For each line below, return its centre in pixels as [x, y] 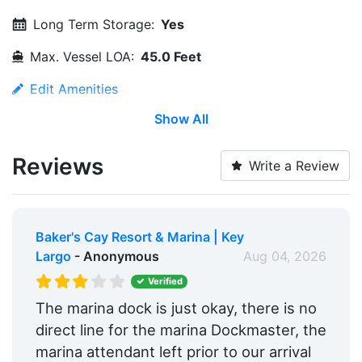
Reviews [58, 166]
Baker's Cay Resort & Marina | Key [139, 236]
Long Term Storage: [94, 24]
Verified [165, 282]
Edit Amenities [74, 88]
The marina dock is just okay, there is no [176, 307]
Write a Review [294, 165]
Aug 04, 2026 [285, 256]
